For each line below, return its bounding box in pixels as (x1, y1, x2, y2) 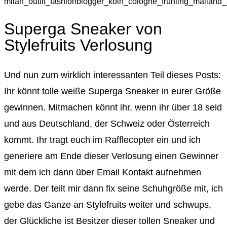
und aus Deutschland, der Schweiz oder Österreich (4, 119, 210, 129)
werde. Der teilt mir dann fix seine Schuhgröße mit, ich (4, 183, 223, 194)
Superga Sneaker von (4, 20, 162, 39)
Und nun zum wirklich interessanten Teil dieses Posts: (4, 70, 221, 81)
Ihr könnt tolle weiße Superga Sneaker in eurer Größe (4, 86, 221, 97)
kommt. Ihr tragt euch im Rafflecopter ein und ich (4, 135, 201, 145)
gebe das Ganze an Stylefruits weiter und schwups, (4, 200, 211, 210)
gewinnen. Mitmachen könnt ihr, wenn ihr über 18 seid (4, 102, 222, 113)
